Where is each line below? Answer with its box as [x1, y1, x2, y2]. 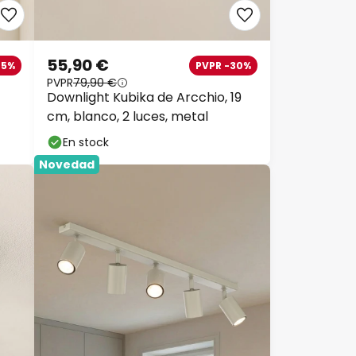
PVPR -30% [195, 58, 251, 72]
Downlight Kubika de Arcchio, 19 [47, 88, 242, 106]
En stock [63, 134, 109, 150]
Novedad [39, 157, 95, 172]
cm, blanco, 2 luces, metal [47, 107, 208, 126]
